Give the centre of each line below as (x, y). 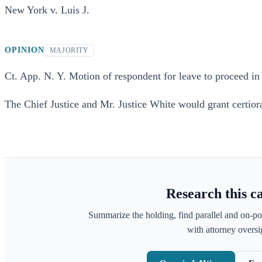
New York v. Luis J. (47, 10)
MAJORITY (69, 50)
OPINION (25, 50)
